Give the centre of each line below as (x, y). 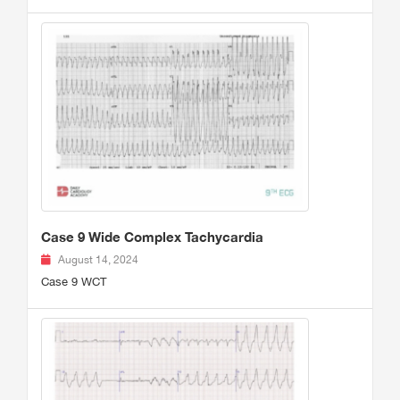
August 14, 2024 (98, 259)
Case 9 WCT (74, 281)
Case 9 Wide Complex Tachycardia (152, 236)
